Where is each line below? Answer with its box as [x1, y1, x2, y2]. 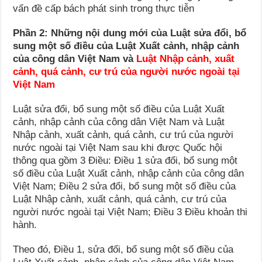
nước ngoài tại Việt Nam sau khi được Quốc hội [13, 142, 223, 154]
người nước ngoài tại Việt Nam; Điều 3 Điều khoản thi [13, 206, 248, 218]
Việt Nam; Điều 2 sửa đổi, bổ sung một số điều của [13, 181, 236, 192]
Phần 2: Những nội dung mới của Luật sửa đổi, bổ [13, 27, 247, 39]
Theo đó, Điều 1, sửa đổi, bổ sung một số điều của [13, 244, 234, 256]
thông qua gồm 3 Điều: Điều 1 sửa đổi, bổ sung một [13, 155, 238, 167]
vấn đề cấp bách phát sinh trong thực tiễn [13, 3, 195, 15]
